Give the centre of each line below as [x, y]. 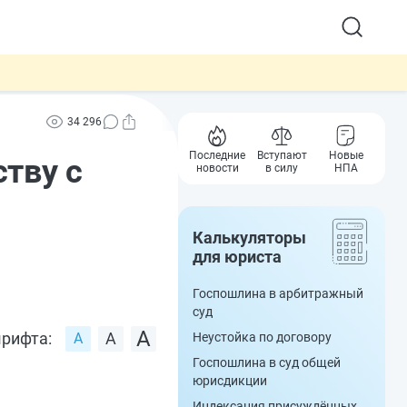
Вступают [282, 155]
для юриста [237, 257]
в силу [282, 168]
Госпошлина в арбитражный [278, 293]
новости [217, 168]
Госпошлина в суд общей [267, 362]
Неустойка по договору [262, 337]
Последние [218, 155]
